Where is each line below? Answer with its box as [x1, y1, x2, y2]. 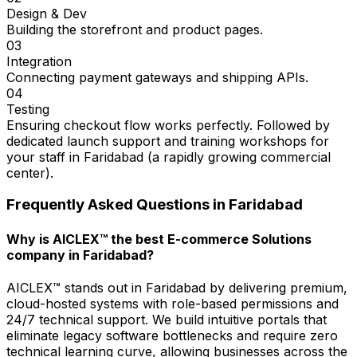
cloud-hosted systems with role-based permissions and [6, 295, 339, 312]
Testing [6, 100, 49, 117]
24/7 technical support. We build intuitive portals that [6, 311, 327, 328]
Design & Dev [6, 5, 87, 22]
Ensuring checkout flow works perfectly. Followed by [6, 116, 330, 133]
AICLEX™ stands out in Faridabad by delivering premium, [6, 279, 347, 296]
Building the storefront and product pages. [6, 21, 263, 37]
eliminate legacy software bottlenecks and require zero [6, 327, 338, 343]
